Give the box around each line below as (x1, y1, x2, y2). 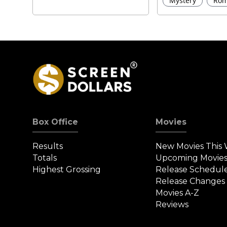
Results (32, 141, 63, 152)
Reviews (156, 200, 189, 210)
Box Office (32, 117, 78, 127)
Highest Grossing (32, 165, 101, 175)
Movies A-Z (156, 188, 200, 198)
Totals (32, 153, 57, 163)
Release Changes (156, 176, 225, 186)
